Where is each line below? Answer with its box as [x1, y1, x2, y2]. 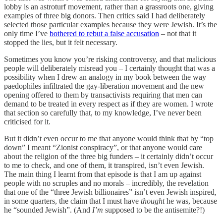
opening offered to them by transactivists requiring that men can [4, 90, 202, 99]
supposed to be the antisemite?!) [105, 205, 205, 214]
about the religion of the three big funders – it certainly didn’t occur [4, 152, 213, 161]
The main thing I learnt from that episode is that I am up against [4, 169, 201, 178]
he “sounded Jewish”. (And [4, 205, 92, 214]
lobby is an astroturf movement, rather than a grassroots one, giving [4, 2, 214, 11]
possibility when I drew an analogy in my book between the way [4, 72, 206, 81]
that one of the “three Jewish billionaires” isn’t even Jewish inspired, [4, 187, 217, 196]
